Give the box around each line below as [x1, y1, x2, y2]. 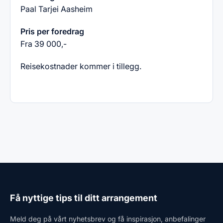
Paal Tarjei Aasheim [20, 4, 93, 14]
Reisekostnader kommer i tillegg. [20, 61, 141, 71]
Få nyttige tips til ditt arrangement [10, 193, 157, 203]
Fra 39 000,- [20, 39, 67, 49]
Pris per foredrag [20, 26, 84, 36]
